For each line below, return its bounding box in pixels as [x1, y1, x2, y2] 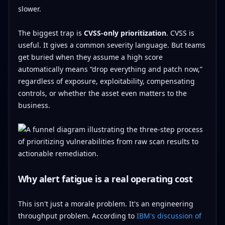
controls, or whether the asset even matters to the [18, 88, 187, 98]
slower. [18, 4, 41, 14]
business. [18, 100, 50, 110]
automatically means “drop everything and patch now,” [18, 64, 202, 74]
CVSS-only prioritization [83, 28, 166, 38]
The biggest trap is [18, 28, 84, 38]
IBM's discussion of [136, 210, 201, 220]
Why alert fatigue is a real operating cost [18, 172, 193, 185]
